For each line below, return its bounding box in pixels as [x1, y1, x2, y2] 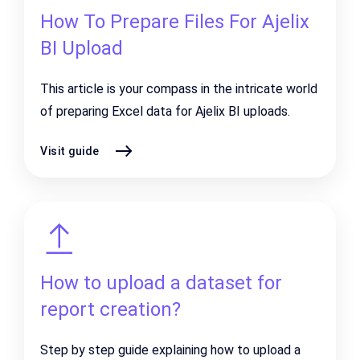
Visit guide [40, 144, 100, 157]
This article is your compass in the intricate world [40, 81, 317, 96]
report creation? [40, 298, 181, 321]
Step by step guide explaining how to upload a [40, 342, 301, 358]
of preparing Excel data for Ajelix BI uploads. [40, 104, 290, 119]
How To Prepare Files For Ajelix [40, 10, 309, 33]
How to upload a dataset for [40, 272, 282, 294]
